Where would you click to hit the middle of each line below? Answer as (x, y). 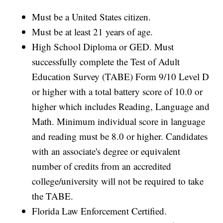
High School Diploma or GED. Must (103, 47)
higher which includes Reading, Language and (121, 107)
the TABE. (53, 196)
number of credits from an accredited (102, 166)
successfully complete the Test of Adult (106, 62)
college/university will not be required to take (118, 181)
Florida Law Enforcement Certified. (100, 211)
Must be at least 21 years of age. (93, 32)
